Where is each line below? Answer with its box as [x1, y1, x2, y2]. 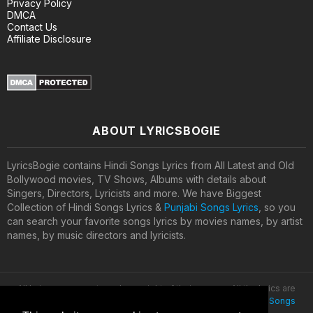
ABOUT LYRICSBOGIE [92, 123, 221, 138]
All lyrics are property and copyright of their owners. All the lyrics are [17, 282, 296, 293]
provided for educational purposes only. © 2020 [17, 295, 218, 306]
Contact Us [7, 20, 57, 33]
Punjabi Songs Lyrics [164, 201, 259, 213]
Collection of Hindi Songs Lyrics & [7, 201, 164, 213]
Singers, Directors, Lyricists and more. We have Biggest [7, 187, 261, 199]
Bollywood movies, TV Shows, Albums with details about [7, 173, 266, 185]
